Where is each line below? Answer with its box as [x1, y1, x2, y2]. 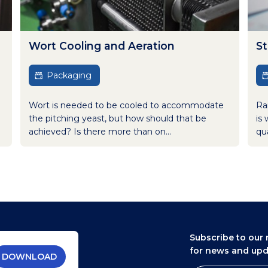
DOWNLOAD [1, 251, 57, 262]
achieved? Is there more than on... [29, 126, 171, 137]
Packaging [47, 69, 92, 81]
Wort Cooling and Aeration [29, 39, 175, 52]
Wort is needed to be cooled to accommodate [29, 99, 224, 111]
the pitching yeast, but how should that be [29, 112, 206, 124]
